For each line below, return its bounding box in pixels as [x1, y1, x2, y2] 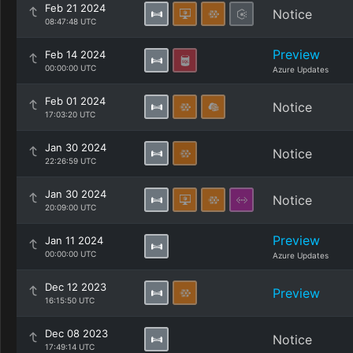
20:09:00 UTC [45, 203, 96, 212]
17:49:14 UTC [45, 342, 95, 351]
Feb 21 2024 [45, 2, 106, 14]
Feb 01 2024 [45, 95, 106, 107]
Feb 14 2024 [45, 48, 106, 61]
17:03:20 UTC [45, 110, 95, 119]
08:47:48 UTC [45, 17, 96, 26]
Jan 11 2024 [45, 234, 103, 247]
